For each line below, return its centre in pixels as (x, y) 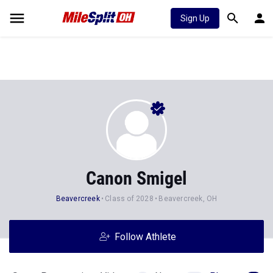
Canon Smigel (136, 178)
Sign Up (195, 18)
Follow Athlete (145, 237)
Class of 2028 (129, 199)
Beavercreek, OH (188, 199)
